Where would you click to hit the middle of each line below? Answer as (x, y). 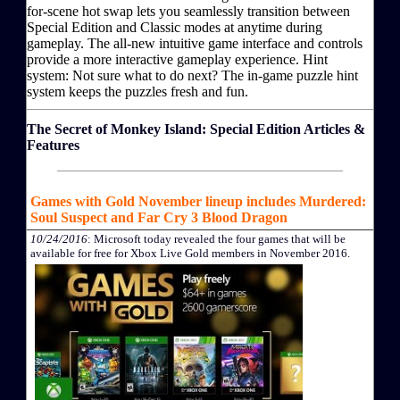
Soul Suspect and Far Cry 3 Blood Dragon (159, 218)
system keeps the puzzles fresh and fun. (137, 91)
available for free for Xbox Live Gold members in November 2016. (190, 254)
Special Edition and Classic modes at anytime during (175, 27)
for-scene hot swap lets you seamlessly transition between (188, 11)
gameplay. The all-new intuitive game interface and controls (195, 43)
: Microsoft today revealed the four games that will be (217, 239)
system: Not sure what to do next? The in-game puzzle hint (192, 75)
